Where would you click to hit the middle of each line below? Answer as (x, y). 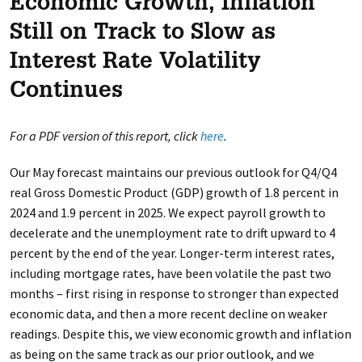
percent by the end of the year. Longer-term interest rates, (172, 253)
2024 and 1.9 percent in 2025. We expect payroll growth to (167, 213)
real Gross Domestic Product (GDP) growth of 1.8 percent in (174, 192)
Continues (66, 92)
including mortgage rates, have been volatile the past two (170, 273)
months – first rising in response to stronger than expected (174, 293)
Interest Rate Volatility (135, 63)
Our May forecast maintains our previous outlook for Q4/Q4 (173, 172)
